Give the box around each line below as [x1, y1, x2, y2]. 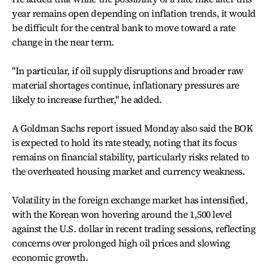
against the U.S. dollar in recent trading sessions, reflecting [12, 222, 256, 235]
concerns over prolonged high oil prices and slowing [12, 236, 230, 249]
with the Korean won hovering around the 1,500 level [12, 208, 232, 221]
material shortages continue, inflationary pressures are [12, 78, 239, 92]
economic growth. [12, 251, 89, 264]
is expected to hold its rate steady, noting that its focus [12, 136, 237, 149]
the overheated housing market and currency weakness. [12, 165, 245, 178]
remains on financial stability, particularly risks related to [12, 150, 250, 163]
